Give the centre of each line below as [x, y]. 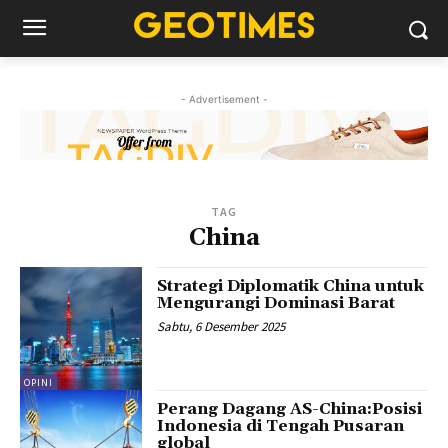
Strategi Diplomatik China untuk [291, 286]
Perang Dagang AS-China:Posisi [290, 408]
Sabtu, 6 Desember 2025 [221, 327]
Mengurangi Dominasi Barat [276, 303]
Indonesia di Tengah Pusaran [281, 425]
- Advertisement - [224, 99]
